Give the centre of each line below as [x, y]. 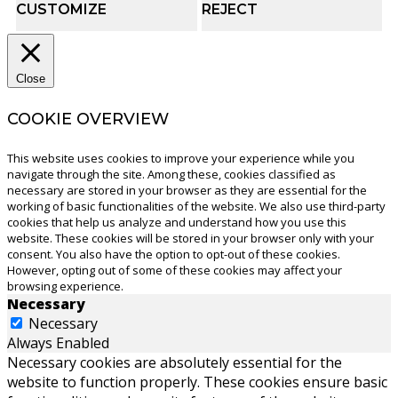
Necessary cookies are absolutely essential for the [175, 363]
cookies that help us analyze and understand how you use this [177, 223]
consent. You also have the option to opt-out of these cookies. [174, 255]
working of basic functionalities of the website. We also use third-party [196, 207]
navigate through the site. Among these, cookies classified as [171, 175]
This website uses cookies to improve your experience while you [181, 159]
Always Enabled [58, 343]
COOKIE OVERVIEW [88, 119]
